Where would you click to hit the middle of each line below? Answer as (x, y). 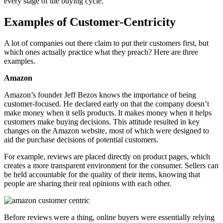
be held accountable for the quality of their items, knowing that (102, 174)
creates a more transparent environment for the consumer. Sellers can (111, 165)
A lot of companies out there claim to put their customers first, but (106, 43)
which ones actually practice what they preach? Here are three (101, 52)
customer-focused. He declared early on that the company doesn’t (107, 104)
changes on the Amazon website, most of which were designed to (107, 130)
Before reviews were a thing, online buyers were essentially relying (109, 217)
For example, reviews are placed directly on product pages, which (107, 156)
